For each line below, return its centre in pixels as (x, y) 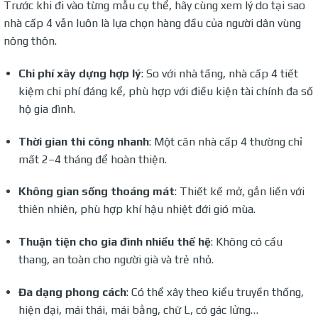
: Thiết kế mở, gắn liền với (239, 192)
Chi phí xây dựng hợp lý (79, 73)
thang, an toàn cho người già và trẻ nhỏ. (116, 260)
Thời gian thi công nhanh (83, 141)
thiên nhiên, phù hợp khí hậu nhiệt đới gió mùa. (137, 209)
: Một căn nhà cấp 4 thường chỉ (225, 141)
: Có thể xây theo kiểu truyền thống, (215, 292)
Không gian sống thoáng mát (96, 192)
